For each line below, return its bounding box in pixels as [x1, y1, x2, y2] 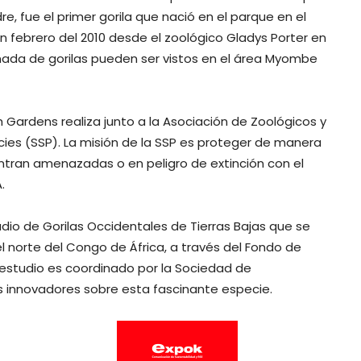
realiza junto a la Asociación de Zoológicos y [58, 113, 326, 131]
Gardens [6, 113, 58, 131]
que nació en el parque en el [132, 8, 306, 26]
